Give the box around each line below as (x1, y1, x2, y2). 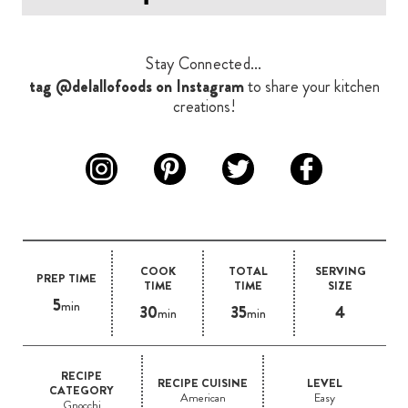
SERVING (314, 261, 366, 280)
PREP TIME (36, 269, 97, 287)
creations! (172, 94, 236, 118)
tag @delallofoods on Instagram (28, 74, 244, 98)
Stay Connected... (146, 51, 262, 76)
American (179, 388, 226, 406)
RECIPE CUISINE (158, 373, 249, 392)
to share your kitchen (243, 74, 380, 98)
